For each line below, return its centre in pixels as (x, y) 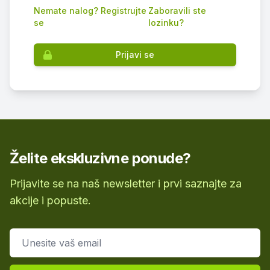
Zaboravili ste (177, 11)
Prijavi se (135, 55)
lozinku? (166, 23)
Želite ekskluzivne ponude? (100, 158)
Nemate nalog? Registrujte (90, 11)
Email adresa (38, 235)
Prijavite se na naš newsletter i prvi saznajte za (126, 184)
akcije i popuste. (50, 200)
